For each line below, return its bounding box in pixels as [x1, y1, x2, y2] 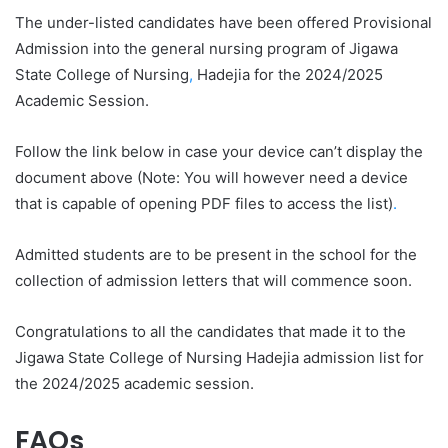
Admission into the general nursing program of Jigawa [15, 39, 398, 58]
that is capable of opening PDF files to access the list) [15, 194, 393, 213]
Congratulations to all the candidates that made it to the [15, 322, 406, 341]
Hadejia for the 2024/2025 [193, 65, 383, 84]
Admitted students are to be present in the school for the [15, 245, 417, 264]
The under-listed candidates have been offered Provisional [15, 13, 432, 32]
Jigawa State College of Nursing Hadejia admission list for [15, 348, 424, 367]
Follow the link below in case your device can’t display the [15, 142, 423, 161]
